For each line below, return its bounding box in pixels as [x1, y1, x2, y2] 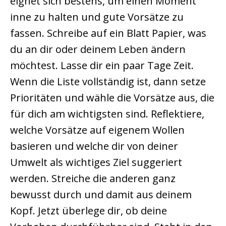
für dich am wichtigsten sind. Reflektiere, [10, 107, 204, 121]
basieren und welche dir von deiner [10, 139, 178, 153]
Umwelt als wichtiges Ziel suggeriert [10, 155, 182, 169]
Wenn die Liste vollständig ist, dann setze [10, 75, 206, 89]
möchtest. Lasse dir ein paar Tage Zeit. [10, 59, 194, 73]
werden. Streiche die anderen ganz [10, 172, 176, 186]
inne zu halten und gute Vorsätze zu [10, 10, 184, 24]
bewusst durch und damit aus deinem [10, 188, 192, 202]
